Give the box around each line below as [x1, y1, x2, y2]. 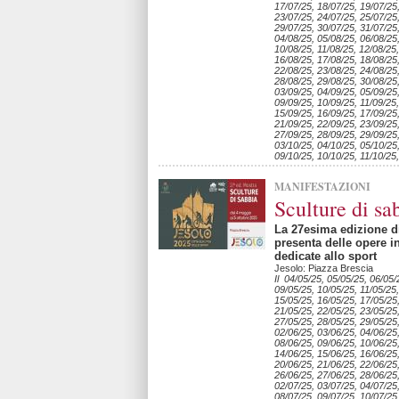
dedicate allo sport [274, 249, 377, 263]
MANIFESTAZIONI [274, 179, 370, 194]
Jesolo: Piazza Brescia [274, 263, 373, 273]
